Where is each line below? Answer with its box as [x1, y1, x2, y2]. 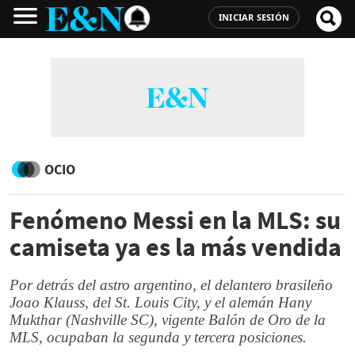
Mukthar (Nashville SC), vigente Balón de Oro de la [10, 311, 326, 328]
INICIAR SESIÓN [218, 11, 289, 23]
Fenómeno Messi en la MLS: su [10, 204, 341, 236]
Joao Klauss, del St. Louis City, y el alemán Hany [10, 294, 311, 311]
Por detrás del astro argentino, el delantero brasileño [10, 277, 333, 293]
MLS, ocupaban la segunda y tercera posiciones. [10, 329, 307, 345]
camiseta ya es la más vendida [10, 231, 342, 263]
